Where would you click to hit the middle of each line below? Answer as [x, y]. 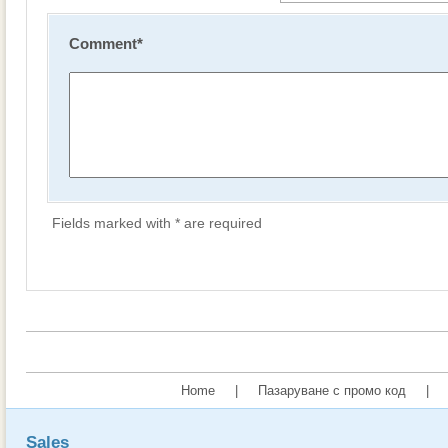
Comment [103, 43]
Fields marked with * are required [157, 223]
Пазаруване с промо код [332, 390]
